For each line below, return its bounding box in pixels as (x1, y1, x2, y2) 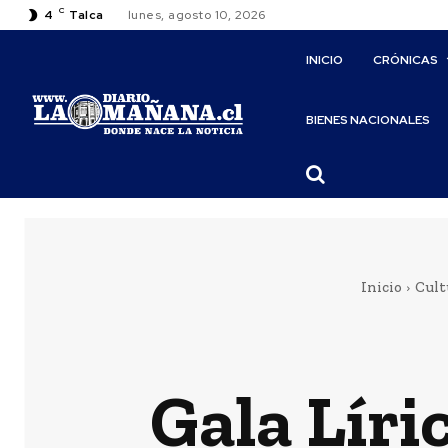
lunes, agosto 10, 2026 (127, 7, 266, 23)
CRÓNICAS (373, 52, 439, 68)
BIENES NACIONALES (306, 112, 431, 128)
